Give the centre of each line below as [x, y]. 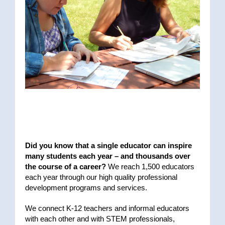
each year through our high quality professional [101, 177]
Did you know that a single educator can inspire [108, 146]
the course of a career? [66, 167]
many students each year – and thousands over [108, 156]
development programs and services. [86, 188]
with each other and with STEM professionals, [100, 219]
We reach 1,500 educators [150, 167]
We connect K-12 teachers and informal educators [107, 208]
